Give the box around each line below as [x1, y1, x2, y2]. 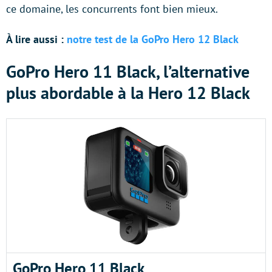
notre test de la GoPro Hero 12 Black [67, 32, 239, 46]
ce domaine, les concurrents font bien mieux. [6, 2, 218, 16]
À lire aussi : [6, 32, 64, 46]
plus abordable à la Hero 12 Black [6, 81, 250, 104]
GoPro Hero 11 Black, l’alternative [6, 60, 250, 83]
